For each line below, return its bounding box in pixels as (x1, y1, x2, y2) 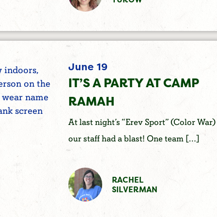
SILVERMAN (111, 184, 158, 195)
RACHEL (111, 174, 144, 186)
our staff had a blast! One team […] (68, 133, 200, 144)
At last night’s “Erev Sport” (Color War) (68, 116, 216, 128)
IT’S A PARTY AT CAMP (68, 75, 199, 92)
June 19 (68, 60, 108, 74)
